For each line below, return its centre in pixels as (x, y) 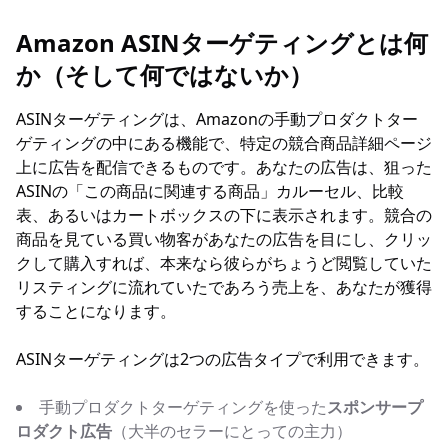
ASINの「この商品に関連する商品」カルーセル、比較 (210, 191)
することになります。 (96, 311)
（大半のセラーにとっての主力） (232, 431)
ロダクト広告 (64, 431)
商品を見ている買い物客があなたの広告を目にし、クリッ (224, 239)
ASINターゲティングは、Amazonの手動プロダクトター (217, 119)
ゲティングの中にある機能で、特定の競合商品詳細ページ (224, 143)
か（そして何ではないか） (164, 74)
